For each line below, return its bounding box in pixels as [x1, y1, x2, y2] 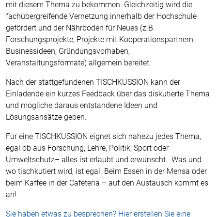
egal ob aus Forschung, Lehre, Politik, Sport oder [6, 143, 169, 153]
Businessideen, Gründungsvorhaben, [6, 46, 130, 56]
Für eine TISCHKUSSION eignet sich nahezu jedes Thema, [6, 132, 201, 141]
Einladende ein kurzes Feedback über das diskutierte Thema [6, 89, 210, 98]
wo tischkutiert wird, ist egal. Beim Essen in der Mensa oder [6, 167, 207, 176]
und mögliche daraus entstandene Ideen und [6, 101, 157, 110]
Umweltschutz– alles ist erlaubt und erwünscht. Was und [6, 155, 201, 164]
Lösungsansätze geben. [6, 112, 87, 122]
